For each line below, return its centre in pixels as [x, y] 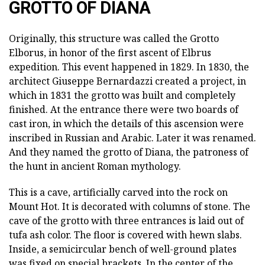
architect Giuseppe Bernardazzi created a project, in [127, 81]
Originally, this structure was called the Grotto [114, 39]
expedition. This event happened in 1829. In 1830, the [129, 67]
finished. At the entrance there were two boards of [124, 110]
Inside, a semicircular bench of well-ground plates [123, 249]
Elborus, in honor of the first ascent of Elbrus [110, 53]
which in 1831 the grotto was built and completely [122, 96]
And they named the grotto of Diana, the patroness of [129, 152]
